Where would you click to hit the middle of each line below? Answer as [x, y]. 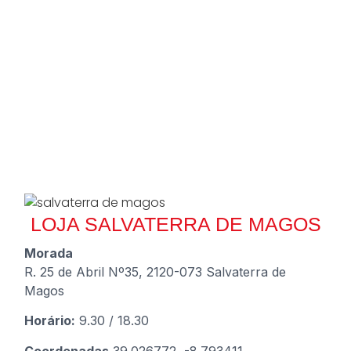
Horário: [50, 321]
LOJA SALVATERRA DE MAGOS [175, 224]
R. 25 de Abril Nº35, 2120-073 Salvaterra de [156, 272]
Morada [49, 253]
